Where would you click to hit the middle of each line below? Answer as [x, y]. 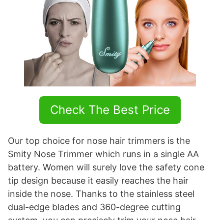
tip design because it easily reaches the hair [98, 181]
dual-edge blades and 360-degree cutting [94, 207]
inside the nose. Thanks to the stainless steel [101, 194]
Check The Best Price [110, 110]
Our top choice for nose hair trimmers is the [99, 141]
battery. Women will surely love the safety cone [106, 167]
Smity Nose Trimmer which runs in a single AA [103, 154]
